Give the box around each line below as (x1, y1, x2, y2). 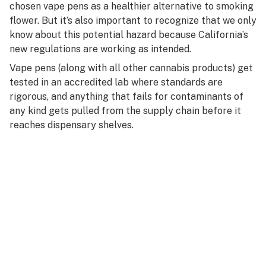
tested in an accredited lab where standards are (9, 77, 223, 88)
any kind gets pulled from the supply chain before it (9, 105, 241, 116)
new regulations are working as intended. (9, 43, 191, 55)
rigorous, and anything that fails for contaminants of (9, 91, 243, 102)
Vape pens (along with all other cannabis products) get (9, 62, 253, 74)
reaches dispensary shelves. (9, 119, 134, 131)
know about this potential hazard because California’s (9, 29, 248, 40)
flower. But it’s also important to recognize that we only (9, 15, 256, 26)
